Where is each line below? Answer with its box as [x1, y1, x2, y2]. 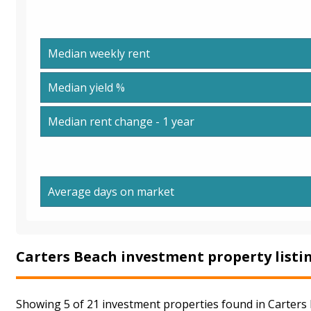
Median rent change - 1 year [48, 113, 194, 129]
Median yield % [48, 79, 125, 95]
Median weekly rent [48, 45, 150, 61]
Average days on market [48, 183, 174, 199]
